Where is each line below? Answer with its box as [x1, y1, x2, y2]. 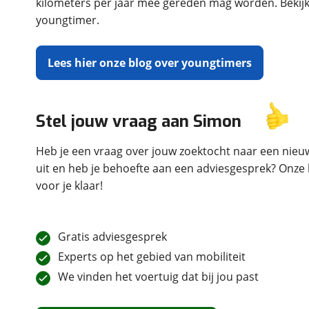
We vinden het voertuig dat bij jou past [58, 269, 259, 284]
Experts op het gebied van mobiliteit [58, 249, 246, 264]
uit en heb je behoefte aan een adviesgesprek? [36, 161, 279, 176]
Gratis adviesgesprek [58, 229, 167, 244]
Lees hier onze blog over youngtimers [48, 55, 252, 70]
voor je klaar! [36, 178, 103, 193]
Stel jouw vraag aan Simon [36, 110, 241, 132]
